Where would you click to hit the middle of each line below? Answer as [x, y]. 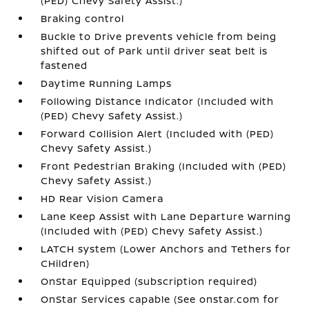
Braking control [83, 19]
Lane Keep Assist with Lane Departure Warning [166, 217]
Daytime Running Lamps [107, 83]
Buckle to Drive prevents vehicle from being [159, 37]
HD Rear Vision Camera [102, 199]
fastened [64, 66]
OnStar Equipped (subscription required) [149, 281]
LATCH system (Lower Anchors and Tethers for [166, 249]
